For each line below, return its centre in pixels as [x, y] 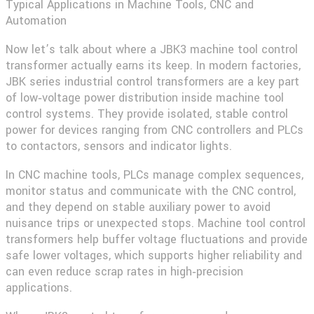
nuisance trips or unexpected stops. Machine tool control [156, 223]
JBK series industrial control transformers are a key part [152, 81]
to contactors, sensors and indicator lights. [119, 146]
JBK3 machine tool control [229, 49]
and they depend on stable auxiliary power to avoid [138, 207]
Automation [36, 20]
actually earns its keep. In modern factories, [184, 65]
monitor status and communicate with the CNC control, [151, 191]
